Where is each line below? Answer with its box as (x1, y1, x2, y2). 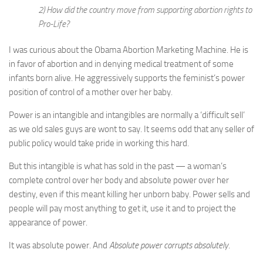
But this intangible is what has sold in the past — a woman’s (9, 161, 227, 172)
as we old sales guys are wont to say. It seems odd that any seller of (9, 124, 254, 135)
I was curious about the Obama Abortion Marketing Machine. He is (9, 45, 248, 56)
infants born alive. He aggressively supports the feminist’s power (9, 73, 245, 84)
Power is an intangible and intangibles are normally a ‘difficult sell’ (9, 110, 245, 121)
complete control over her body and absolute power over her (9, 175, 229, 186)
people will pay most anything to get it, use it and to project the (9, 203, 236, 214)
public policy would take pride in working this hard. (9, 138, 189, 149)
